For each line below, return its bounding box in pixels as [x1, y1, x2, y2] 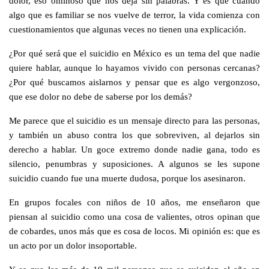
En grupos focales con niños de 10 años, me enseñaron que [9, 196, 260, 207]
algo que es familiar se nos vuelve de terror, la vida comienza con [9, 9, 260, 20]
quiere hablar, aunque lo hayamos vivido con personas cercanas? [9, 62, 260, 73]
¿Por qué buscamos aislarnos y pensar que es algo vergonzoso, [9, 76, 260, 87]
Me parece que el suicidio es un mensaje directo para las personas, [9, 115, 260, 125]
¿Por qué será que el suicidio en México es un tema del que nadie [9, 47, 260, 58]
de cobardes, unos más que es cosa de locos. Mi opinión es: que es [9, 225, 260, 236]
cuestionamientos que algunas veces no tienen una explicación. [9, 23, 253, 34]
